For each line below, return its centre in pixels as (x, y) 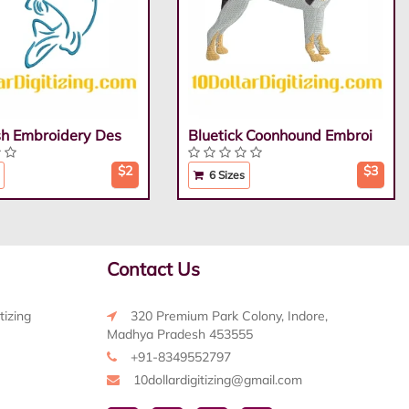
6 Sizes (226, 175)
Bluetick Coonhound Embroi (281, 136)
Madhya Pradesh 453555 (179, 335)
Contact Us (153, 269)
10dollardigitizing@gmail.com (217, 380)
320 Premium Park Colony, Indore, (229, 316)
